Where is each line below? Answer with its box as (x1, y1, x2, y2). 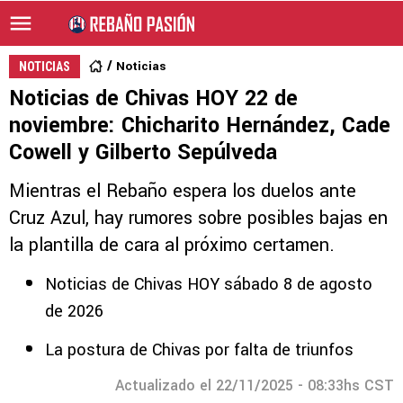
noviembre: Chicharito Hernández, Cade (9, 111, 390, 140)
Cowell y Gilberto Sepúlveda (9, 138, 277, 167)
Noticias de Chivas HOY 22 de (9, 84, 298, 113)
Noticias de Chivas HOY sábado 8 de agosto (45, 273, 372, 296)
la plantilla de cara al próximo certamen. (9, 232, 335, 258)
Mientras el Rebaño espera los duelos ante (9, 178, 356, 204)
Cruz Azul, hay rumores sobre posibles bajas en (9, 205, 388, 231)
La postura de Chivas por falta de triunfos (45, 338, 354, 362)
